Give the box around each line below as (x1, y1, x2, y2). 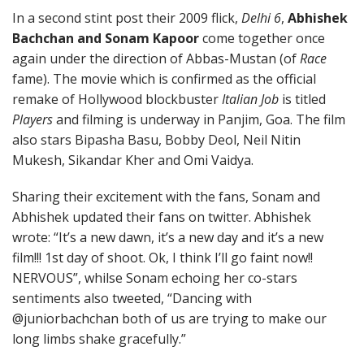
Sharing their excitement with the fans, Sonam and (12, 188, 320, 206)
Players (12, 110, 53, 128)
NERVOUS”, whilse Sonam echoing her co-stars (12, 269, 297, 287)
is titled (279, 90, 326, 108)
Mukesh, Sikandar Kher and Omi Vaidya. (12, 151, 253, 169)
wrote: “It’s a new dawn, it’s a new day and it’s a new (12, 228, 323, 246)
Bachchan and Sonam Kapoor (12, 29, 199, 47)
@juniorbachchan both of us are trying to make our (12, 310, 327, 327)
